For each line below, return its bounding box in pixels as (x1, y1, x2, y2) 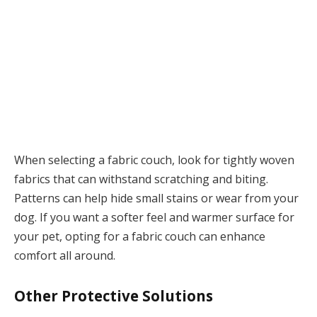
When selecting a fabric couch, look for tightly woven (14, 152, 294, 168)
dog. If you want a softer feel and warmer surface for (14, 209, 294, 226)
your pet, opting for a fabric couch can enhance (14, 229, 265, 245)
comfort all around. (14, 248, 115, 264)
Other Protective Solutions (14, 285, 213, 306)
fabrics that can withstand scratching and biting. (14, 171, 268, 188)
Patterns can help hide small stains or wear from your (14, 190, 299, 207)
